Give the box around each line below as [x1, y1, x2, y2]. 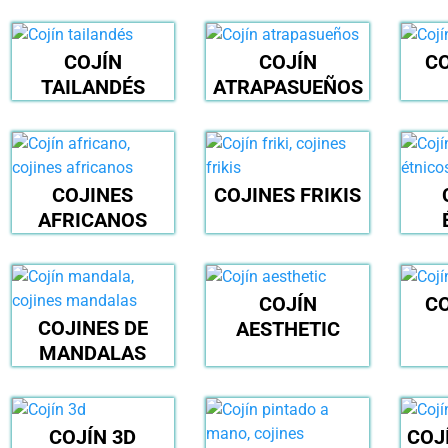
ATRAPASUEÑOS [212, 75, 363, 100]
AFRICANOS [38, 208, 148, 233]
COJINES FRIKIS [214, 183, 362, 208]
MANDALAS [39, 341, 147, 366]
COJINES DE [37, 316, 148, 341]
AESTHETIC [235, 317, 340, 342]
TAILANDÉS [40, 75, 145, 100]
